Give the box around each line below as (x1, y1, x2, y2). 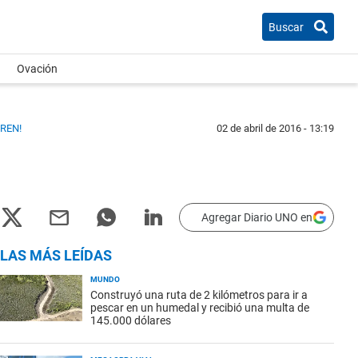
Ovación (17, 62, 58, 75)
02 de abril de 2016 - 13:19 (217, 122, 334, 134)
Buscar (268, 20, 304, 34)
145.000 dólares (90, 314, 171, 327)
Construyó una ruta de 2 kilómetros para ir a (90, 288, 308, 301)
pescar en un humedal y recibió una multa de (90, 301, 309, 314)
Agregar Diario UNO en (201, 211, 312, 224)
